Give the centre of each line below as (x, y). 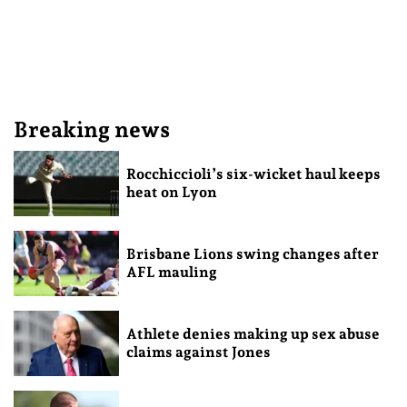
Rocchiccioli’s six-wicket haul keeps (253, 174)
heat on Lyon (171, 193)
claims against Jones (198, 352)
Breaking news (92, 130)
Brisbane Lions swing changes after (252, 253)
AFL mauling (171, 272)
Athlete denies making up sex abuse (253, 333)
